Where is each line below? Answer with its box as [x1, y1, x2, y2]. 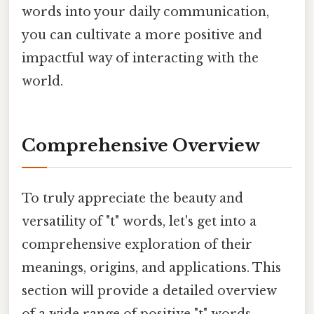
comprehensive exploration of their [22, 236, 252, 252]
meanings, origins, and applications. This [22, 259, 281, 275]
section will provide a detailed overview [22, 282, 277, 299]
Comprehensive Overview [22, 135, 260, 156]
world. [22, 73, 63, 89]
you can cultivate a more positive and [22, 27, 262, 43]
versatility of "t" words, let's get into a [22, 213, 257, 229]
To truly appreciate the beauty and [22, 190, 243, 206]
